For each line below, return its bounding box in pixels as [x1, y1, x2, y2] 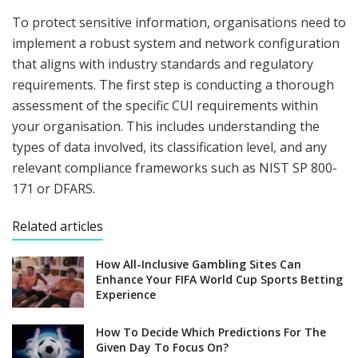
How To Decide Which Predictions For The [96, 324, 326, 340]
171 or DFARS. [12, 180, 95, 198]
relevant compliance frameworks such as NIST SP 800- [12, 159, 337, 177]
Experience [96, 287, 156, 303]
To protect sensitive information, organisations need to [12, 14, 346, 32]
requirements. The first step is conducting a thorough [12, 76, 334, 94]
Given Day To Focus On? [96, 340, 229, 356]
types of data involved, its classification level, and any [12, 138, 327, 157]
